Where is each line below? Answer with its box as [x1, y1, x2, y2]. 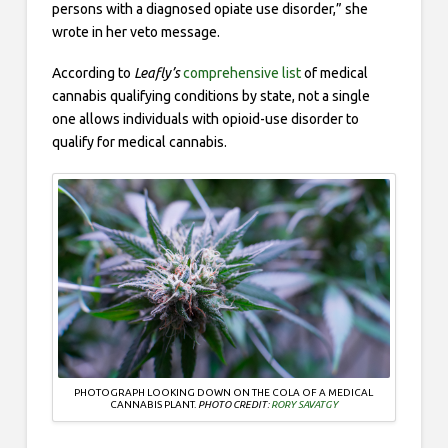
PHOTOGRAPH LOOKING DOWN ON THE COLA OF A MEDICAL [74, 387, 374, 399]
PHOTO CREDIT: [197, 399, 271, 411]
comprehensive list [182, 65, 301, 82]
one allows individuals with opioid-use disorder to [51, 111, 359, 128]
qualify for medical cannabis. [51, 134, 227, 151]
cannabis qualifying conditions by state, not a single [51, 88, 370, 105]
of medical [300, 65, 368, 82]
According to [51, 65, 134, 82]
